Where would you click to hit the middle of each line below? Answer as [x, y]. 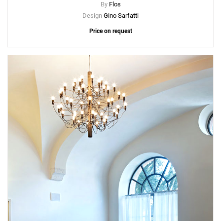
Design [93, 16]
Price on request [110, 31]
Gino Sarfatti [121, 16]
